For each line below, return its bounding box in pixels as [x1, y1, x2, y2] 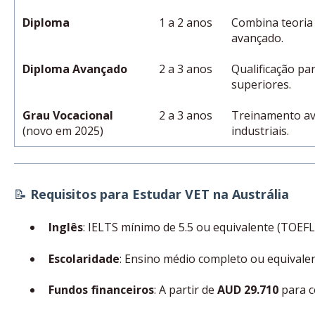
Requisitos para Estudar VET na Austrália [30, 185, 289, 202]
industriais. [231, 123, 290, 139]
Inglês [48, 219, 83, 236]
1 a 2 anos [159, 15, 213, 31]
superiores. [231, 77, 292, 93]
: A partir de [153, 281, 217, 297]
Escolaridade [48, 250, 120, 266]
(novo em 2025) [22, 123, 104, 139]
